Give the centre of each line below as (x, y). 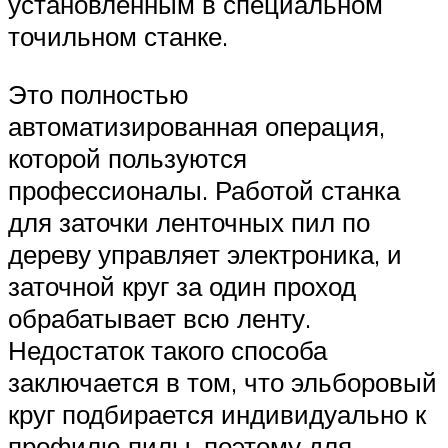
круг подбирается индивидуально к (217, 413)
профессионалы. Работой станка (204, 189)
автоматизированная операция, (196, 125)
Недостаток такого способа (167, 349)
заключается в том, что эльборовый (222, 381)
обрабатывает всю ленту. (159, 317)
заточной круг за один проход (182, 285)
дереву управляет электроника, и (205, 253)
